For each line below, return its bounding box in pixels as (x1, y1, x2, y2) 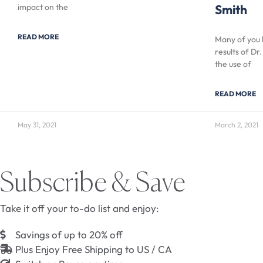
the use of (215, 58, 251, 69)
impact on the (18, 1, 68, 12)
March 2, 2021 (215, 120, 258, 129)
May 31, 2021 (18, 120, 56, 129)
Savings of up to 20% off (15, 228, 123, 241)
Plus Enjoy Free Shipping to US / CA (15, 242, 173, 255)
